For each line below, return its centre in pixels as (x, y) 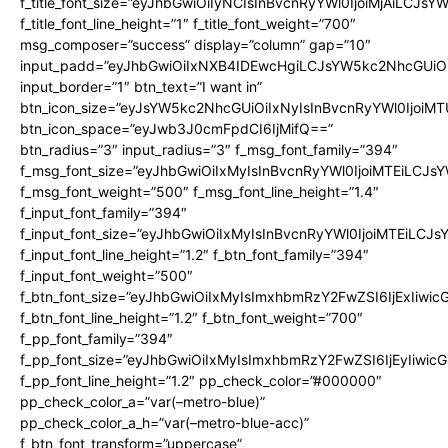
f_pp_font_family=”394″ (96, 339)
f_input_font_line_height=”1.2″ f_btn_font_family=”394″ (194, 255)
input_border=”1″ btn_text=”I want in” (141, 87)
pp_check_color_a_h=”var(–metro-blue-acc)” (164, 423)
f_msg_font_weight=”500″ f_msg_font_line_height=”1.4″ (199, 192)
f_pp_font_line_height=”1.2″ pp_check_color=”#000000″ (201, 381)
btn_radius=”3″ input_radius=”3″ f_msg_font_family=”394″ (209, 150)
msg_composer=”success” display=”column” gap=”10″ (195, 45)
